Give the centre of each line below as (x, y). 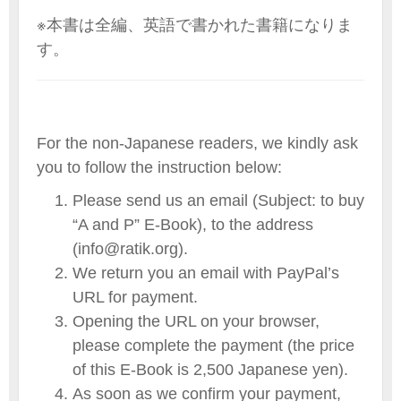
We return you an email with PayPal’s (206, 273)
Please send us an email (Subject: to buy (218, 201)
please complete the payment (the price (213, 346)
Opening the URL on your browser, (196, 322)
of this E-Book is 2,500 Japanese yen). (210, 370)
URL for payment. (135, 298)
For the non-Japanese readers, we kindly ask (197, 144)
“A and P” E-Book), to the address (193, 225)
